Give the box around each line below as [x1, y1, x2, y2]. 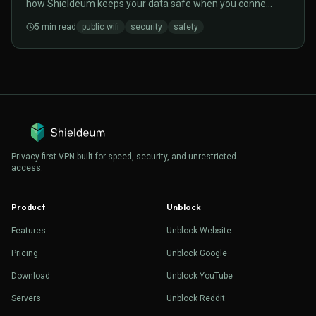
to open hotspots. [26, 13, 104, 25]
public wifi [82, 22, 119, 32]
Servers [11, 293, 41, 303]
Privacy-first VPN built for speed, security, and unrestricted [11, 152, 236, 162]
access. [11, 163, 43, 173]
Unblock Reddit [166, 293, 225, 303]
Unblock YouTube [166, 271, 233, 281]
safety [174, 22, 198, 32]
